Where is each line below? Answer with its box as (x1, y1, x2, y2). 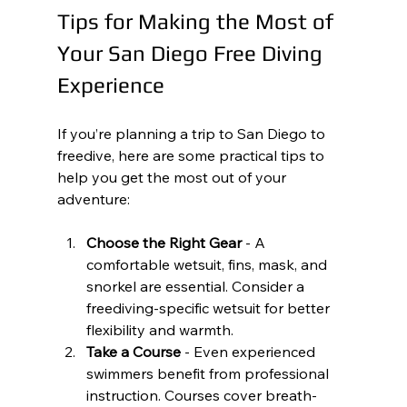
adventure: (56, 190, 130, 208)
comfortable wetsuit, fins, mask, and (85, 255, 331, 273)
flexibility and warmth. (85, 321, 233, 339)
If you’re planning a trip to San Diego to (56, 124, 329, 143)
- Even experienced (180, 342, 319, 361)
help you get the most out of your (56, 168, 290, 186)
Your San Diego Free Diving (56, 41, 328, 65)
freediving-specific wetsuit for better (85, 299, 333, 317)
